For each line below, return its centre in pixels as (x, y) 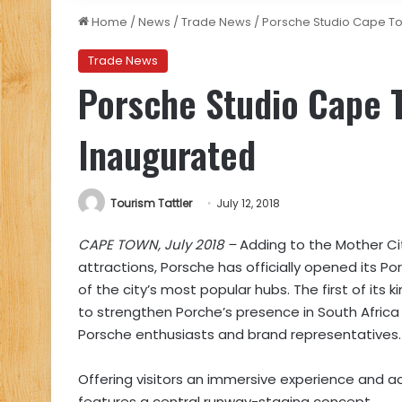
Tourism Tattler (151, 203)
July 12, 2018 (248, 203)
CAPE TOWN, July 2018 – (157, 245)
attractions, (118, 267)
